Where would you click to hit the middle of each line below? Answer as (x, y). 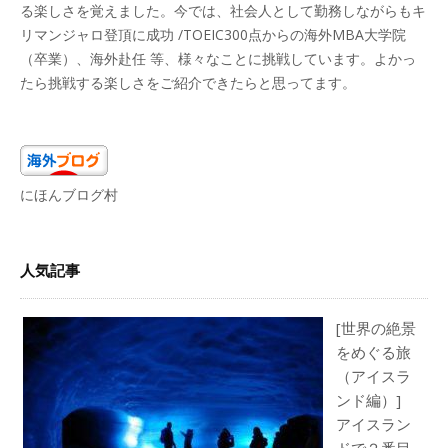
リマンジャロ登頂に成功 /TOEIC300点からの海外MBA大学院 (213, 34)
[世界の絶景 (376, 328)
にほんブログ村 (69, 194)
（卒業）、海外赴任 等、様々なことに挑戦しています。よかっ (218, 58)
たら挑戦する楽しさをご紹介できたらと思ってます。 (188, 82)
